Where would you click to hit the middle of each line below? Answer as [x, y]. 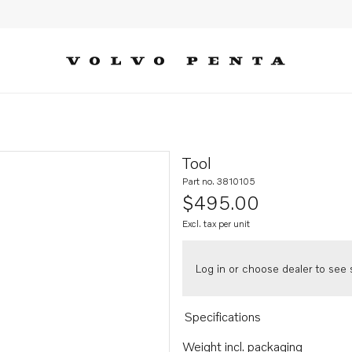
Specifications [222, 317]
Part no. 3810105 [219, 181]
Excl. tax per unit [216, 224]
